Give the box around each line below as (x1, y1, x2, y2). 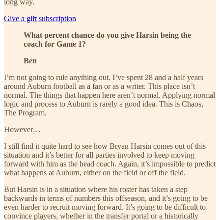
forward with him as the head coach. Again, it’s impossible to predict (4, 159, 216, 168)
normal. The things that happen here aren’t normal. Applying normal (4, 90, 215, 99)
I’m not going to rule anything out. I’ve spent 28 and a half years (4, 73, 203, 82)
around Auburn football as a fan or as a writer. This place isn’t (4, 82, 195, 90)
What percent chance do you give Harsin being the (24, 30, 191, 39)
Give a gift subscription (4, 14, 76, 23)
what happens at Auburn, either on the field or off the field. (4, 168, 186, 177)
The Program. (4, 108, 47, 117)
